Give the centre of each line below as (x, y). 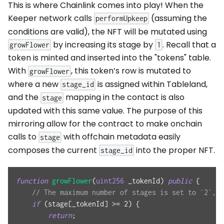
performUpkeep (122, 18)
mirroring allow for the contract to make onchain (105, 124)
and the (24, 97)
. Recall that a (189, 44)
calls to (23, 137)
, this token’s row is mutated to (131, 71)
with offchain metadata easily (121, 137)
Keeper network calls (51, 18)
